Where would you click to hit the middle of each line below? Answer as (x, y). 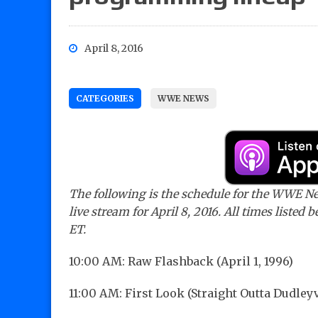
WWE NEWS (183, 99)
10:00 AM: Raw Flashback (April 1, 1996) (181, 262)
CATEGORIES (105, 99)
